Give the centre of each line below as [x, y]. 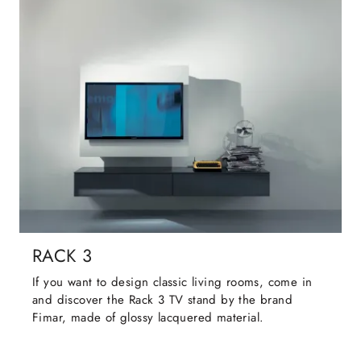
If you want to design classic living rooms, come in [172, 282]
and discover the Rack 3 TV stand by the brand [162, 300]
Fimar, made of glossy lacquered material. [148, 318]
